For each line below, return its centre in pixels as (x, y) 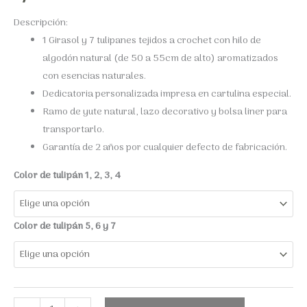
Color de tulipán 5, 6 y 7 (65, 226)
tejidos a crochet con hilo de (199, 40)
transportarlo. (73, 130)
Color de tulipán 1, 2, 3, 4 (67, 175)
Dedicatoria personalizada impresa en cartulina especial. (167, 94)
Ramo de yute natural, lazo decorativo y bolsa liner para (165, 112)
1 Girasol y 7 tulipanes (89, 40)
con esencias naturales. (94, 76)
